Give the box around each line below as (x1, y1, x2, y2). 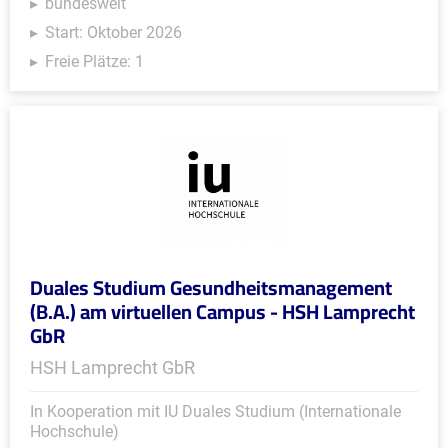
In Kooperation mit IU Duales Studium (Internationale (30, 402, 401, 421)
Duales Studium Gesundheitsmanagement (30, 269, 392, 306)
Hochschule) (30, 422, 119, 441)
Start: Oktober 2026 (45, 23, 182, 42)
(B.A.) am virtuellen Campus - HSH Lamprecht (30, 293, 415, 330)
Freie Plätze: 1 (45, 52, 144, 71)
